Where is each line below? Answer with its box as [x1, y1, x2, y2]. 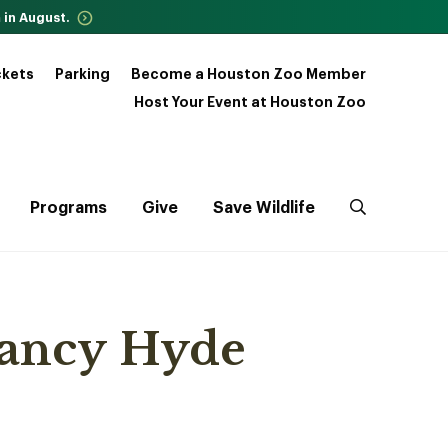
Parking [55, 67, 110, 81]
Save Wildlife [213, 200, 315, 216]
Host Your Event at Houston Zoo [134, 95, 366, 109]
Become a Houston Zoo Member [131, 67, 366, 81]
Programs [30, 200, 107, 216]
